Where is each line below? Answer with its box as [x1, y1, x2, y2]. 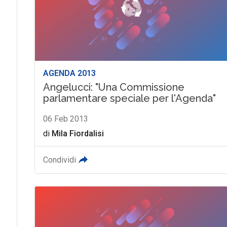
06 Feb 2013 [43, 113, 88, 124]
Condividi [43, 155, 76, 165]
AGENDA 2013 [43, 68, 96, 78]
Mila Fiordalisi [51, 128, 104, 138]
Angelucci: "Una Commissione [43, 81, 184, 93]
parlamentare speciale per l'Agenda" [43, 92, 216, 104]
